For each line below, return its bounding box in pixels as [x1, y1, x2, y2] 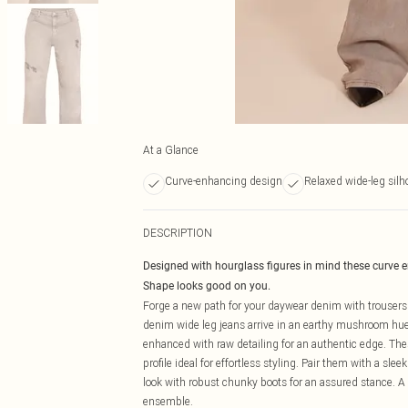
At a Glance [143, 143, 199, 157]
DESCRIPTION [143, 226, 212, 240]
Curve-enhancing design [165, 174, 282, 188]
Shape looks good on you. [143, 280, 270, 292]
